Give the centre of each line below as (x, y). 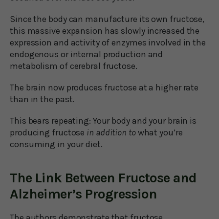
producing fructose (48, 132)
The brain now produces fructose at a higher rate (104, 87)
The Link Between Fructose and (103, 177)
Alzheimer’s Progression (83, 194)
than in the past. (42, 99)
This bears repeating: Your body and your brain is (103, 120)
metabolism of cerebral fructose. (74, 66)
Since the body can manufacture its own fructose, (107, 19)
